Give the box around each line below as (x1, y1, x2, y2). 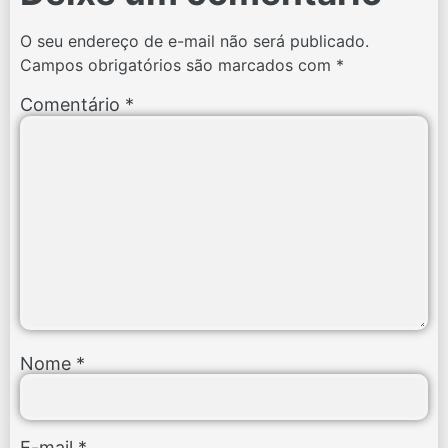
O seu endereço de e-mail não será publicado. (20, 31, 369, 52)
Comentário (20, 94, 125, 116)
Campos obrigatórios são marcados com (20, 55, 336, 76)
